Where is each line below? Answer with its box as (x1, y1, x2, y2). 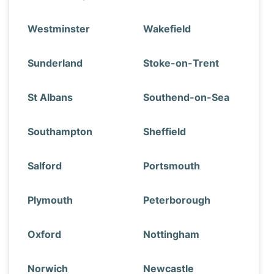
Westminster (28, 23, 90, 35)
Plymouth (28, 194, 73, 206)
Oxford (28, 228, 61, 240)
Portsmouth (143, 160, 200, 172)
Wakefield (143, 23, 191, 35)
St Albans (28, 91, 73, 103)
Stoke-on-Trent (143, 57, 219, 69)
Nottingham (143, 228, 199, 240)
